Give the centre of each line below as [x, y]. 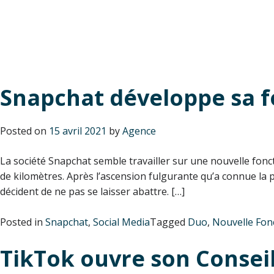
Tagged [169, 222]
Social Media [121, 222]
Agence [139, 131]
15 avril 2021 [78, 131]
